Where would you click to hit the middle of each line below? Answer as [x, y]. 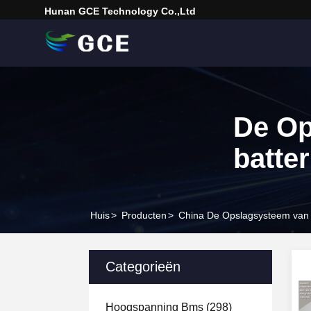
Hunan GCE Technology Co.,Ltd [120, 11]
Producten [144, 215]
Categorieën [143, 267]
